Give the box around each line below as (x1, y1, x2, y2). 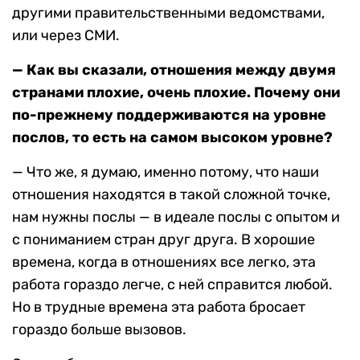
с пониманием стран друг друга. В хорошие (12, 231, 315, 249)
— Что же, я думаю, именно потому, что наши (12, 163, 319, 182)
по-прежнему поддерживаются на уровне (12, 106, 326, 125)
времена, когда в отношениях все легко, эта (12, 253, 316, 272)
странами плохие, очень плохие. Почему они (12, 84, 340, 102)
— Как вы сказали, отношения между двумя (12, 61, 336, 80)
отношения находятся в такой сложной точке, (12, 186, 330, 204)
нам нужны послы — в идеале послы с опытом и (12, 208, 340, 227)
